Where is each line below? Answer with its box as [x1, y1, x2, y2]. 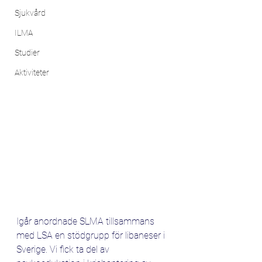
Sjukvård [15, 8, 46, 18]
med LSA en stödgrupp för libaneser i [16, 229, 167, 241]
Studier [15, 48, 40, 57]
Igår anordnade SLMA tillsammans [16, 215, 157, 227]
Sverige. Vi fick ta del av [16, 243, 112, 255]
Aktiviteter [15, 68, 49, 77]
